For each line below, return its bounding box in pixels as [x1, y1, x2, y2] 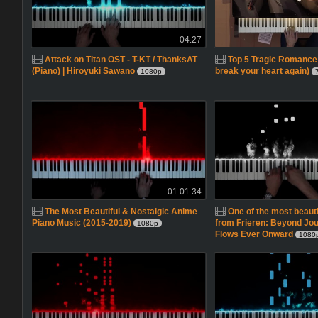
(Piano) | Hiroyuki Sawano [32, 66, 136, 76]
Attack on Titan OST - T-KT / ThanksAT [45, 55, 198, 65]
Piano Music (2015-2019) [32, 218, 132, 228]
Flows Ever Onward [214, 229, 293, 239]
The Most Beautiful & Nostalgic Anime [45, 207, 198, 216]
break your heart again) [214, 66, 309, 76]
